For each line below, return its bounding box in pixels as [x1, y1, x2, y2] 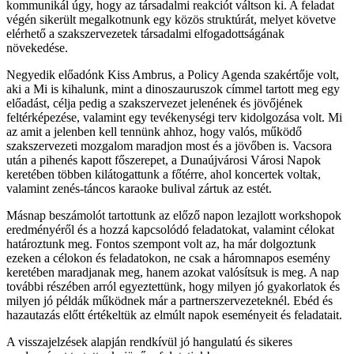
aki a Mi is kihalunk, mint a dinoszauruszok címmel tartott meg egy [6, 82, 340, 96]
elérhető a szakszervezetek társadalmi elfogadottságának [6, 27, 284, 41]
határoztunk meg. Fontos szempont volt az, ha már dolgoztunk [6, 237, 316, 251]
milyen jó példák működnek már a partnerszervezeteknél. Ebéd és [6, 294, 333, 308]
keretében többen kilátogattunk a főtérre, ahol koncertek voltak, [6, 168, 321, 182]
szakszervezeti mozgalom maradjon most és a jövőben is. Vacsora [6, 139, 332, 153]
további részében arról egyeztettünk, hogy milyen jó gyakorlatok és [6, 280, 340, 294]
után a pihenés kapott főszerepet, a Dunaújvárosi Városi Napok [6, 153, 321, 168]
